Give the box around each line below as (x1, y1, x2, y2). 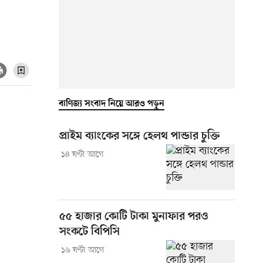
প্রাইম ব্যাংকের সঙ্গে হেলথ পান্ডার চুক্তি (59, 129, 220, 143)
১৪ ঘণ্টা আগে (60, 149, 104, 160)
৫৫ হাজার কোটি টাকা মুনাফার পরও (59, 210, 208, 224)
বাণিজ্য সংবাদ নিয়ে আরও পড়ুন (59, 98, 164, 109)
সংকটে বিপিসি (59, 225, 120, 239)
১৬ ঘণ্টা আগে (60, 244, 104, 256)
